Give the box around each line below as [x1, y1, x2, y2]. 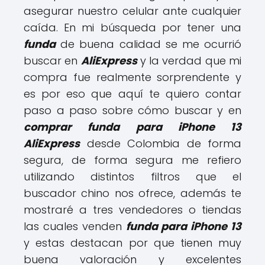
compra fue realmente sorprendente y [24, 70, 241, 85]
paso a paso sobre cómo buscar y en [24, 103, 241, 118]
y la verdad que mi [137, 53, 242, 68]
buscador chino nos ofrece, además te [24, 186, 241, 201]
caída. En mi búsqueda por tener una [24, 20, 241, 35]
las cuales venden [24, 219, 126, 234]
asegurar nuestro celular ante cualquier [24, 4, 241, 18]
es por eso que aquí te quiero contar [24, 86, 241, 101]
